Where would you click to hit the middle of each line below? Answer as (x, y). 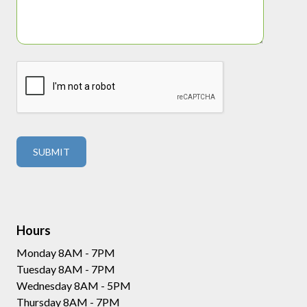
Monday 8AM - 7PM (65, 253)
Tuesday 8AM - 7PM (65, 269)
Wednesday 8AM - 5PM (73, 286)
